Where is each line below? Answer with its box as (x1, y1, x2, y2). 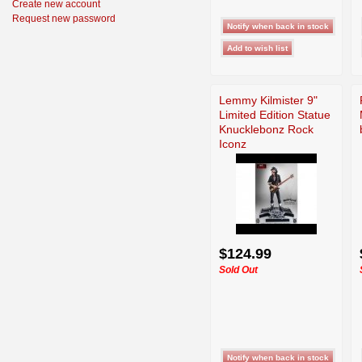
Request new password (12, 13, 116, 24)
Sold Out (219, 263, 258, 276)
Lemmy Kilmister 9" (219, 93, 318, 107)
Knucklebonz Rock (219, 122, 314, 136)
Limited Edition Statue (219, 107, 330, 121)
